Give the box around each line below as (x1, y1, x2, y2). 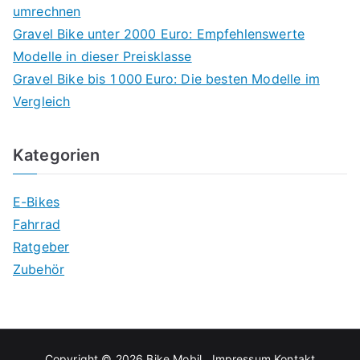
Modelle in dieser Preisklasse (13, 48, 192, 65)
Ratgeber (13, 239, 70, 256)
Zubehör (13, 261, 65, 278)
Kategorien (13, 145, 100, 166)
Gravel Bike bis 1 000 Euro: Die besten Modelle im (13, 71, 320, 88)
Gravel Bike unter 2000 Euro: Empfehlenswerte (13, 26, 305, 43)
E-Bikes (13, 194, 60, 211)
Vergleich (13, 93, 71, 110)
